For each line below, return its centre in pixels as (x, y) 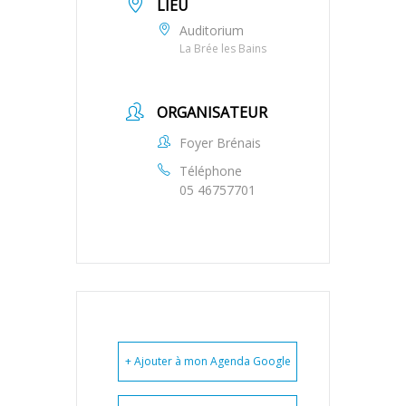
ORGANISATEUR (212, 113)
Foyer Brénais (220, 143)
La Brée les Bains (223, 48)
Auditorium (212, 30)
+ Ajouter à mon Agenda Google (208, 362)
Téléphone (211, 171)
